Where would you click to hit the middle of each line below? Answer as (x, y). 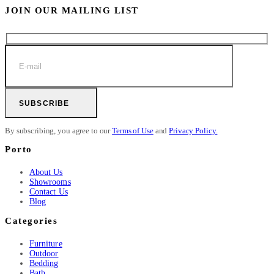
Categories (31, 221)
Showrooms (50, 182)
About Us (46, 172)
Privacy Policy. (193, 131)
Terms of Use (133, 131)
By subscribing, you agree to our (59, 131)
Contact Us (49, 192)
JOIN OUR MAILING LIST (72, 10)
